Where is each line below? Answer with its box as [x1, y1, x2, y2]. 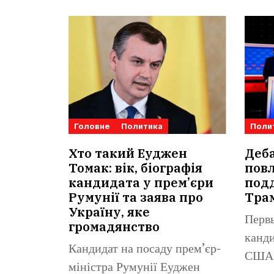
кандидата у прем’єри [68, 174, 213, 191]
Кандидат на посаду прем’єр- [68, 242, 221, 257]
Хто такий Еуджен [68, 145, 187, 162]
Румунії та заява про [68, 189, 203, 206]
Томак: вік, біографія [68, 160, 202, 177]
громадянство [68, 218, 160, 235]
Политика [121, 121, 163, 131]
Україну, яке [68, 204, 150, 221]
